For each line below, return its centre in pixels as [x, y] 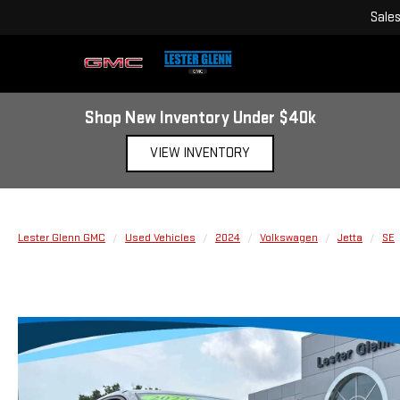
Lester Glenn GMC [62, 237]
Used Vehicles [160, 237]
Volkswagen [289, 237]
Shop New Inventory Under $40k [200, 118]
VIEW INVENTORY [200, 153]
